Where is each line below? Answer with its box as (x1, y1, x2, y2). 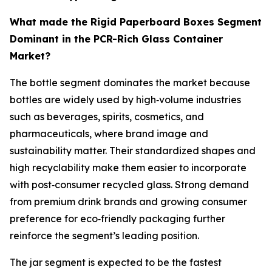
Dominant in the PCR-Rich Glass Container (10, 33, 223, 46)
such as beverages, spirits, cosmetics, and (10, 110, 204, 123)
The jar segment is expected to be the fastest (10, 256, 222, 269)
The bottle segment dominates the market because (10, 76, 250, 89)
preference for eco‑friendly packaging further (10, 212, 225, 225)
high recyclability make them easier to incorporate (10, 161, 246, 174)
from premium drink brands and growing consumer (10, 195, 247, 208)
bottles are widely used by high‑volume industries (10, 93, 241, 106)
